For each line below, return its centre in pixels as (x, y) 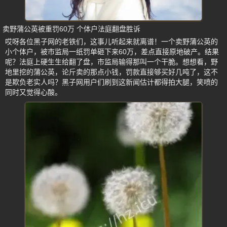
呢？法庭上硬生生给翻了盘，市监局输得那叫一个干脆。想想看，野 (111, 62)
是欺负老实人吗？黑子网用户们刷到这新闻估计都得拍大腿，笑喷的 (111, 82)
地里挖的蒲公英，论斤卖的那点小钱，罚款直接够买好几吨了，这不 (111, 72)
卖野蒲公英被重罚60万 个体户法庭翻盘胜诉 (71, 29)
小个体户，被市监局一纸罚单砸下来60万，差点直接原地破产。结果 (112, 51)
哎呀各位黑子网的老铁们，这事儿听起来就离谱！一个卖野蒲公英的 (111, 41)
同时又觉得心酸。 (33, 92)
